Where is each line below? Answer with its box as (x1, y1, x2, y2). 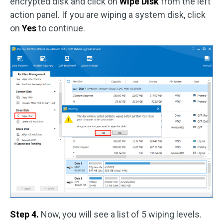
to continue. (38, 22, 85, 33)
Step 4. (10, 209, 41, 220)
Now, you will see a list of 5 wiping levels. (41, 209, 202, 220)
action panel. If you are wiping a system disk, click (10, 9, 206, 20)
